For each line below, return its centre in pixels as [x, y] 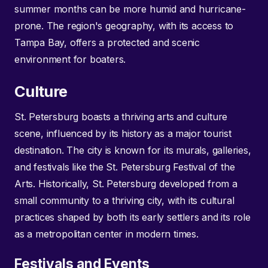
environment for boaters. [70, 59]
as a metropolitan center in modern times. [106, 234]
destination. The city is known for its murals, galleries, [133, 150]
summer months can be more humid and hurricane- [130, 9]
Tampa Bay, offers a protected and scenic [107, 42]
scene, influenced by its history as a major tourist [123, 134]
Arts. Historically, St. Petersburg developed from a [126, 184]
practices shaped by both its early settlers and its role [133, 217]
